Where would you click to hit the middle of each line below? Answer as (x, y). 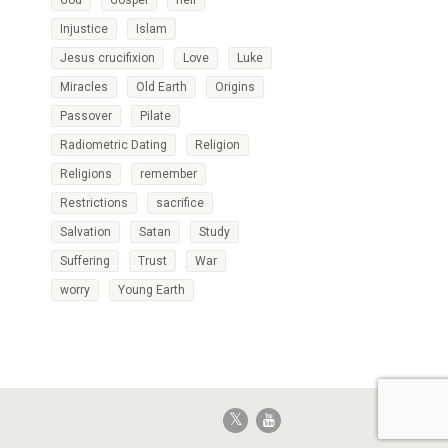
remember (168, 174)
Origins (235, 87)
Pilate (155, 116)
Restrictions (94, 203)
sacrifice (180, 203)
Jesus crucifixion (107, 58)
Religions (86, 174)
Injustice (84, 29)
